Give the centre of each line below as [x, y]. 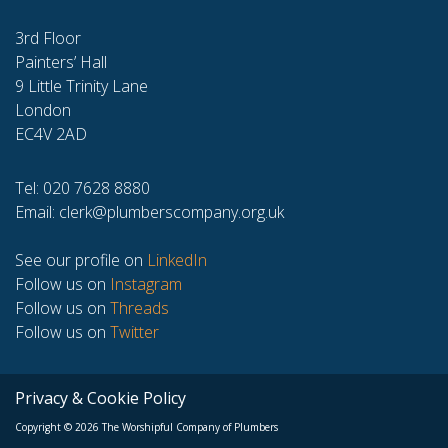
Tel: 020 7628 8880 [82, 188]
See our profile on [81, 260]
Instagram [146, 284]
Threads [139, 308]
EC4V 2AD [51, 134]
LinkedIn [177, 260]
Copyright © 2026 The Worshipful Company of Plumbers [146, 427]
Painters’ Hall [61, 62]
